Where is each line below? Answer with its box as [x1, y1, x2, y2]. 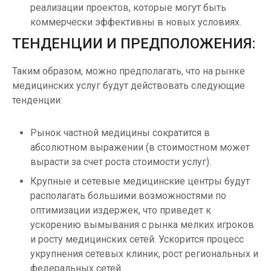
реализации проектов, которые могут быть [30, 2, 226, 14]
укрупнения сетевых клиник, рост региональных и [30, 248, 258, 260]
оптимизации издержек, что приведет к [30, 204, 211, 217]
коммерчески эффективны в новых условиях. [30, 16, 241, 28]
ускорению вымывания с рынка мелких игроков [30, 219, 254, 231]
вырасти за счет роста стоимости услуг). [30, 156, 211, 168]
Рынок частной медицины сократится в [30, 127, 210, 139]
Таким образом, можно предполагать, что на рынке [12, 65, 245, 77]
